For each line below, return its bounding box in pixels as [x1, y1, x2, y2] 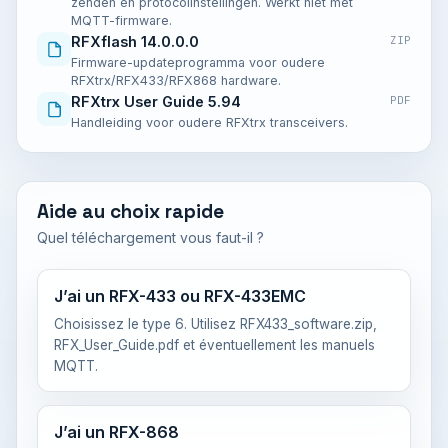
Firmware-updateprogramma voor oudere [71, 55, 325, 70]
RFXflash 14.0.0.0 [71, 33, 199, 50]
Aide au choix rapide [37, 199, 224, 224]
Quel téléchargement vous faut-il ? [37, 229, 264, 246]
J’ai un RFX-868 [54, 422, 179, 442]
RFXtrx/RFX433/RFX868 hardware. [71, 73, 281, 88]
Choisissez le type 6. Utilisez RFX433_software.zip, [54, 316, 377, 332]
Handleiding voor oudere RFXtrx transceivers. [71, 115, 348, 130]
